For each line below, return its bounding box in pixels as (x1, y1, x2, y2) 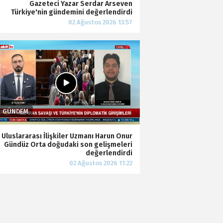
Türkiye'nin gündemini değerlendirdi (11, 8, 132, 16)
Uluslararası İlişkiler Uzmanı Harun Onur (1, 131, 132, 140)
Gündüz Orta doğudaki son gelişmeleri (4, 140, 132, 149)
